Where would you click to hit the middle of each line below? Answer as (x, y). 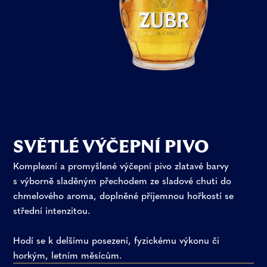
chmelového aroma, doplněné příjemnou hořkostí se (124, 195)
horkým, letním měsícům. (68, 255)
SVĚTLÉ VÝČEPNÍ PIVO (111, 147)
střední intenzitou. (52, 210)
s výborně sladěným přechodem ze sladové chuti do (122, 181)
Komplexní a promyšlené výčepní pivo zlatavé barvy (121, 166)
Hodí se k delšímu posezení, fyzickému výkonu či (117, 240)
